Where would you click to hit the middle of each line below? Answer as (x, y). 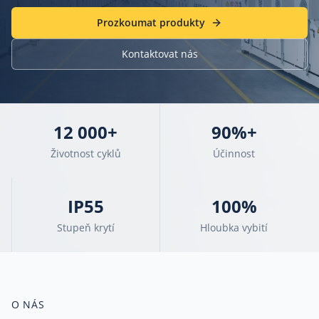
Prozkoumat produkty (151, 22)
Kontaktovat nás (159, 54)
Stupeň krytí (86, 228)
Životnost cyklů (85, 153)
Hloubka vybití (234, 228)
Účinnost (234, 153)
